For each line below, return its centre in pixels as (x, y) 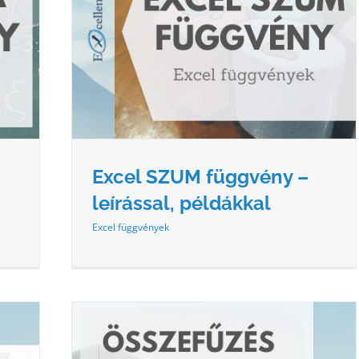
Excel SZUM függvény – (200, 176)
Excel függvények (131, 227)
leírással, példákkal (182, 203)
